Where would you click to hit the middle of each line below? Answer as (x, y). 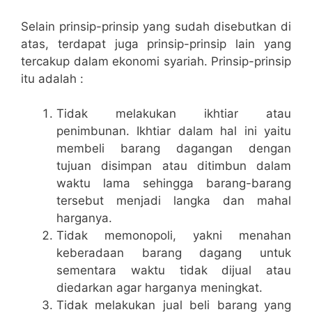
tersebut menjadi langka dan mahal (174, 201)
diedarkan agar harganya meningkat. (159, 288)
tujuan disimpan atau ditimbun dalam (174, 166)
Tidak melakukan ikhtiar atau (174, 114)
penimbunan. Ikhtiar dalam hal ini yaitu (174, 131)
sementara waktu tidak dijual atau (174, 271)
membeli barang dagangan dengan (174, 149)
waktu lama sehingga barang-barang (174, 184)
